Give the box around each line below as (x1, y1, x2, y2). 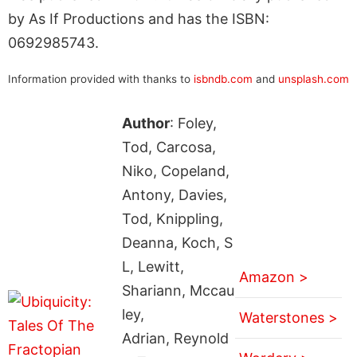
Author (121, 114, 170, 131)
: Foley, (169, 114, 217, 131)
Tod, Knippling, (121, 210, 223, 227)
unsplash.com (278, 72, 349, 85)
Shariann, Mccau (121, 281, 234, 299)
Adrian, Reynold (121, 329, 229, 347)
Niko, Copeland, (121, 162, 229, 179)
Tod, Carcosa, (121, 138, 216, 155)
